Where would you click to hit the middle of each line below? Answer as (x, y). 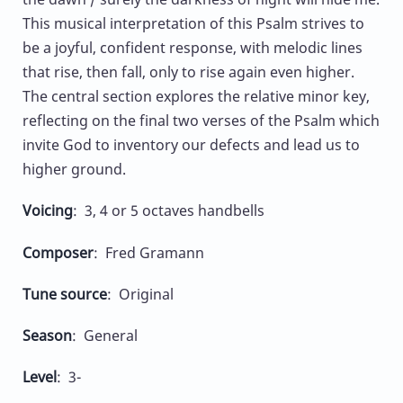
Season (47, 335)
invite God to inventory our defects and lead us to (191, 145)
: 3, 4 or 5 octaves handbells (169, 211)
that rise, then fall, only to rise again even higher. (188, 72)
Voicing (48, 211)
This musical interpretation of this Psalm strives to (193, 24)
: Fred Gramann (149, 252)
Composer (58, 252)
